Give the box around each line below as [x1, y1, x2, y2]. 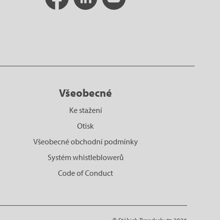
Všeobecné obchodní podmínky [33, 136, 138, 146]
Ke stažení [69, 105, 102, 115]
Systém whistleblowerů [47, 152, 124, 162]
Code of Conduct [58, 167, 113, 178]
